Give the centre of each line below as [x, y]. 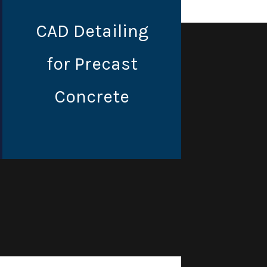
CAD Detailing [92, 31]
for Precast [92, 63]
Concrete [92, 96]
